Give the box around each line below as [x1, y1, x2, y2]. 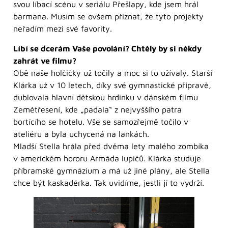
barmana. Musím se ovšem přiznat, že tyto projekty [13, 12, 204, 21]
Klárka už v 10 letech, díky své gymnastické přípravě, [13, 80, 211, 90]
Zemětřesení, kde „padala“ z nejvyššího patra [13, 104, 182, 114]
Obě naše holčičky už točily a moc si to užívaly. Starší [13, 68, 212, 77]
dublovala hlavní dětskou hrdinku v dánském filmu [13, 92, 198, 102]
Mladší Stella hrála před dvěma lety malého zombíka [13, 141, 209, 151]
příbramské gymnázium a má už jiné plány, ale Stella [13, 165, 210, 175]
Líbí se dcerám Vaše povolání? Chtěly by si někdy [13, 43, 202, 53]
